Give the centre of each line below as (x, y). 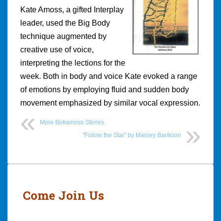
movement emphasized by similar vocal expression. (110, 103)
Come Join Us (63, 195)
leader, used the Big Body (65, 23)
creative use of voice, (57, 49)
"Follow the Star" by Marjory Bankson (132, 135)
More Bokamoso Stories (72, 122)
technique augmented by (63, 36)
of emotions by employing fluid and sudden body (105, 89)
